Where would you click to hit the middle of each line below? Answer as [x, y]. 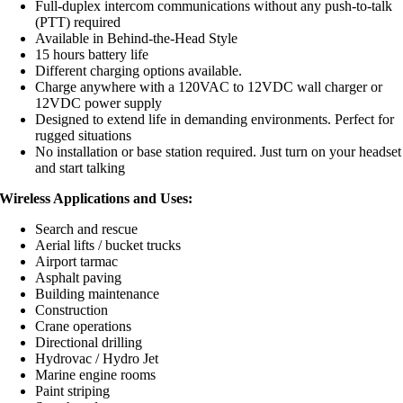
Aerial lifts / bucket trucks [108, 246]
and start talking [81, 168]
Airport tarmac [77, 262]
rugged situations [84, 136]
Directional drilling [89, 343]
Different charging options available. [139, 71]
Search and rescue [87, 229]
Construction [72, 310]
